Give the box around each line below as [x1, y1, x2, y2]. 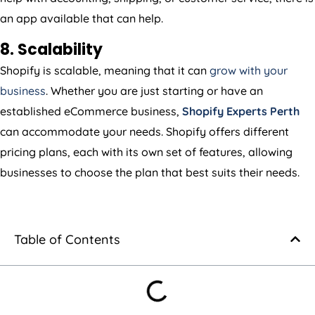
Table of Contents [14, 231, 120, 247]
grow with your [210, 63, 288, 77]
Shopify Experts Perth [182, 103, 300, 118]
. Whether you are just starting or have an [46, 83, 263, 98]
